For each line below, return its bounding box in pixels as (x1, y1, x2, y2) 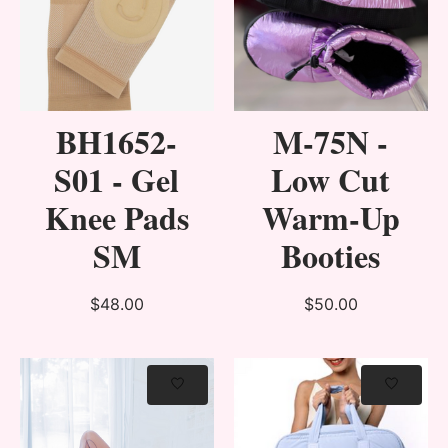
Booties (281, 232, 381, 280)
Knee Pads (44, 194, 189, 242)
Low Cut (271, 156, 391, 204)
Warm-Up (261, 194, 400, 242)
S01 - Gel (54, 156, 180, 204)
